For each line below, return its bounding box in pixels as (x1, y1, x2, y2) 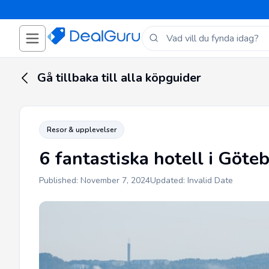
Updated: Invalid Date (150, 175, 233, 186)
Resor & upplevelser (47, 125, 116, 134)
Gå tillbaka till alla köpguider (37, 70, 201, 86)
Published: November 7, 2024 (39, 175, 150, 186)
